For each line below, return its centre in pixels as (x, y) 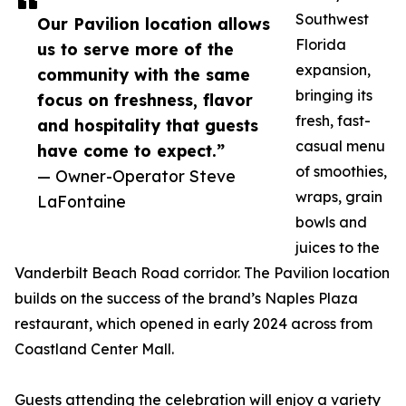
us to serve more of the (135, 49)
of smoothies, (341, 172)
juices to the (338, 248)
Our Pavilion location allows (154, 24)
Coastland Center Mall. (94, 349)
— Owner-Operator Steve (136, 176)
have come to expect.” (131, 151)
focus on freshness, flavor (145, 100)
